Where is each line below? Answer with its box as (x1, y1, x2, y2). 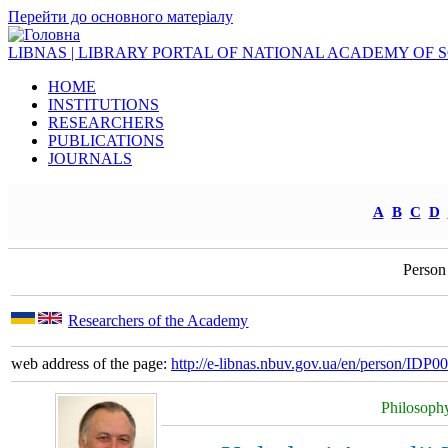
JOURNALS (48, 150, 132, 167)
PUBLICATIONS (48, 132, 164, 149)
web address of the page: (11, 355, 171, 373)
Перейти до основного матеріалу (8, 8, 233, 25)
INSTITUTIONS (48, 96, 159, 113)
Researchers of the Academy (68, 312, 249, 330)
